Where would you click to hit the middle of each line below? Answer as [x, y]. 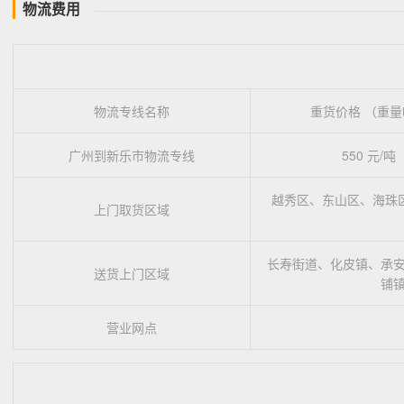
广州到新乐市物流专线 [132, 155]
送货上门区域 [132, 273]
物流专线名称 [132, 110]
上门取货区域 [132, 209]
